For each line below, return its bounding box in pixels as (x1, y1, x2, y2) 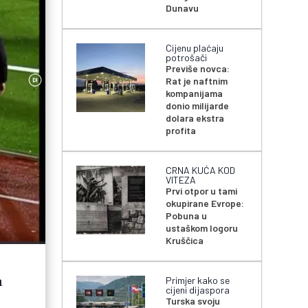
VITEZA (166, 174, 197, 186)
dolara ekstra (166, 112, 225, 124)
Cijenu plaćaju (166, 42, 224, 54)
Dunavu (166, 2, 199, 14)
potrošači (166, 52, 208, 64)
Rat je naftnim (166, 75, 228, 87)
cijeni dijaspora (166, 284, 230, 296)
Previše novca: (166, 63, 230, 75)
